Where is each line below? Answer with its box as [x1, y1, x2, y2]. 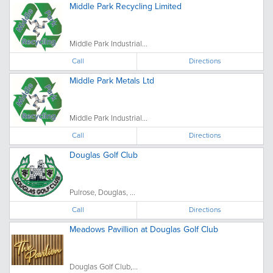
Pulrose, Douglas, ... [69, 186, 135, 198]
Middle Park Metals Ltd [69, 74, 154, 87]
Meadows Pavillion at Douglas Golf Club [69, 223, 218, 236]
